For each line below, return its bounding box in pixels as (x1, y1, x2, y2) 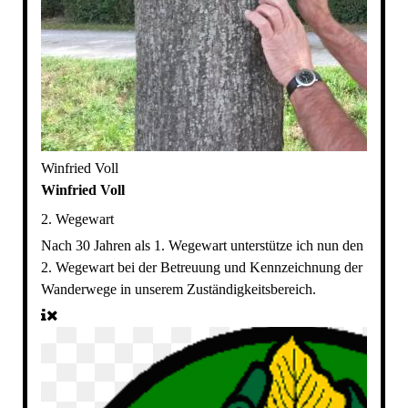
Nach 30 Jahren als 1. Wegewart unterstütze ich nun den (40, 238, 363, 254)
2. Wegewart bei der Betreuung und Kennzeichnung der (40, 260, 362, 276)
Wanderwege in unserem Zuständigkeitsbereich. (40, 281, 316, 298)
